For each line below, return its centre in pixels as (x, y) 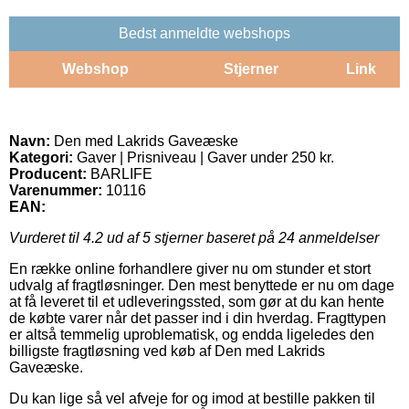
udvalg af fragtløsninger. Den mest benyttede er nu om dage (202, 285)
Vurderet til (46, 237)
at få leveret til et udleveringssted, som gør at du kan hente (197, 301)
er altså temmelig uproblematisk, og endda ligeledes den (192, 334)
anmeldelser (337, 237)
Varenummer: (56, 190)
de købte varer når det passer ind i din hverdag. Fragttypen (198, 318)
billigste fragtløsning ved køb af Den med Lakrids (167, 351)
